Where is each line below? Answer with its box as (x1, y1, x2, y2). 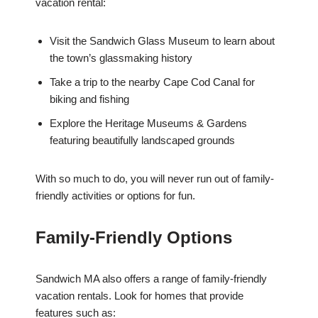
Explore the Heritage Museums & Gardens (50, 117, 247, 130)
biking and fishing (50, 93, 129, 106)
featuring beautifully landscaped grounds (50, 134, 235, 147)
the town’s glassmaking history (50, 52, 192, 65)
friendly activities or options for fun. (35, 190, 195, 202)
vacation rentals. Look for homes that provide (35, 290, 243, 302)
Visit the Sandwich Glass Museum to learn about (50, 35, 275, 48)
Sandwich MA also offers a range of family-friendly (35, 273, 267, 285)
